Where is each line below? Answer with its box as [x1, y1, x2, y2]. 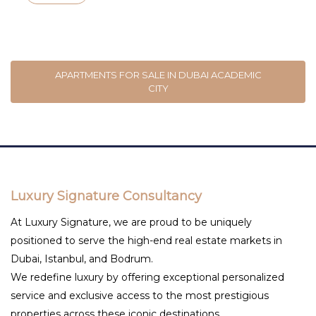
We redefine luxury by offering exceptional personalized [11, 270, 284, 284]
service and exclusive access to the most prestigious [11, 288, 269, 302]
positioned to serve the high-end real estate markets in [11, 233, 282, 247]
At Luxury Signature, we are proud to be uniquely [11, 215, 252, 229]
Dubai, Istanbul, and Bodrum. [11, 252, 153, 265]
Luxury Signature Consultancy [11, 188, 202, 204]
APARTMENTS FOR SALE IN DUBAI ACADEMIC [54, 68, 262, 80]
